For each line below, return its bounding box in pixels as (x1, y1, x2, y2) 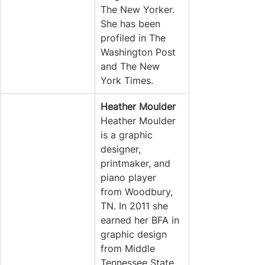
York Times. (101, 75, 156, 86)
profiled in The (101, 32, 169, 44)
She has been (101, 18, 163, 30)
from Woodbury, (101, 186, 176, 198)
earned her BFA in (101, 214, 182, 226)
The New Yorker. (101, 4, 177, 15)
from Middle (101, 243, 158, 254)
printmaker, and (101, 157, 173, 169)
